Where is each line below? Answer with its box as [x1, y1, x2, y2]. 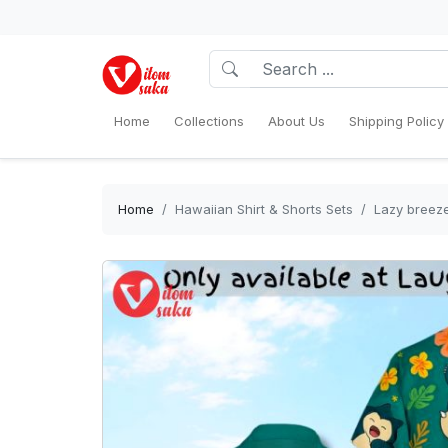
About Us [268, 113, 325, 129]
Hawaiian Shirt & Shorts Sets [175, 201, 353, 217]
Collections [174, 113, 244, 129]
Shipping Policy [349, 113, 444, 129]
